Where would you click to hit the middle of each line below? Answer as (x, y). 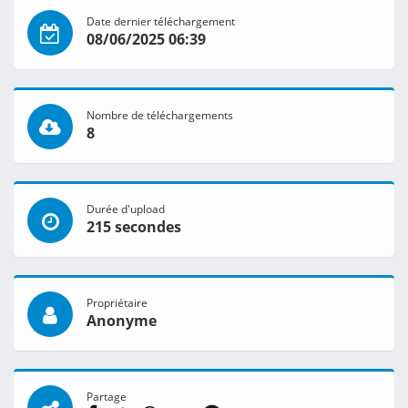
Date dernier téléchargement (161, 21)
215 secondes (134, 227)
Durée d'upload (126, 209)
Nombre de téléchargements (160, 115)
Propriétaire (117, 303)
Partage (107, 397)
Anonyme (122, 321)
